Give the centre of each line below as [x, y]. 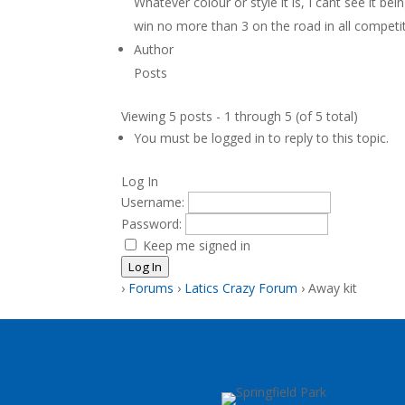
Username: [155, 202]
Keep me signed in [197, 245]
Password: [154, 224]
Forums [151, 288]
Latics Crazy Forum [241, 288]
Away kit [333, 288]
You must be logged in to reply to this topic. [262, 138]
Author [154, 49]
